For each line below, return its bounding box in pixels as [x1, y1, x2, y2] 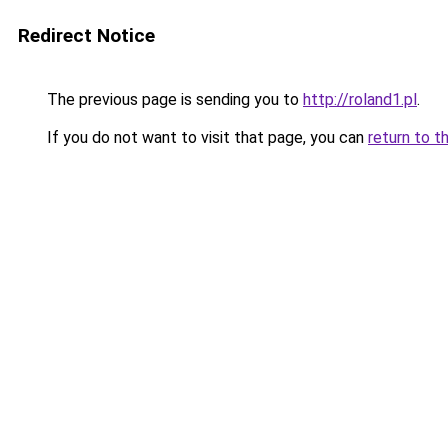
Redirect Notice [18, 24, 155, 47]
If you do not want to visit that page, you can [43, 128, 368, 147]
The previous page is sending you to [43, 90, 303, 109]
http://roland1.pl [303, 90, 417, 109]
